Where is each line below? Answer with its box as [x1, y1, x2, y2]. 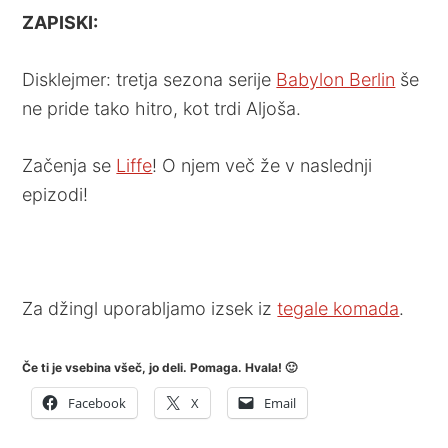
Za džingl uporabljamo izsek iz [22, 297, 278, 319]
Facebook [68, 393, 127, 412]
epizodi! [22, 183, 89, 205]
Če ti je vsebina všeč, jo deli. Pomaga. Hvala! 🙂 [22, 359, 298, 375]
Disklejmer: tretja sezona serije [22, 68, 277, 90]
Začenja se [22, 154, 117, 176]
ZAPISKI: [22, 11, 99, 33]
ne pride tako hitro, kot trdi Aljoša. [22, 97, 302, 119]
